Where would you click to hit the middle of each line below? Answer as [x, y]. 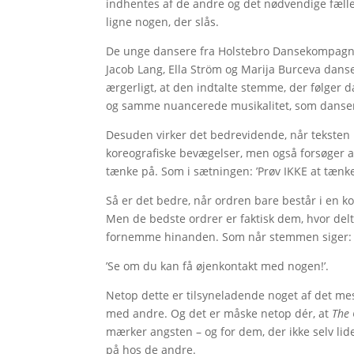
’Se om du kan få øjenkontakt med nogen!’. [218, 266]
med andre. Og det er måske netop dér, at [219, 314]
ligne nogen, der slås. [163, 22]
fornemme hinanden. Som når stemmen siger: [229, 237]
